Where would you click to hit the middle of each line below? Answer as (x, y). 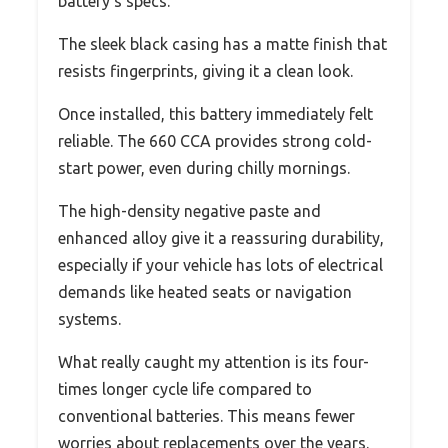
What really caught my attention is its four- (213, 361)
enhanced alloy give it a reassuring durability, (221, 237)
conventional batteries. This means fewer (206, 415)
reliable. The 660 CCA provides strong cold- (215, 140)
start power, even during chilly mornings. (204, 167)
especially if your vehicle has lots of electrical (220, 264)
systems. (89, 318)
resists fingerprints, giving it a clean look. (205, 70)
